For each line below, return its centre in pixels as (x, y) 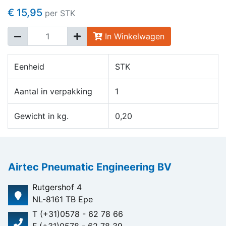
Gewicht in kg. (41, 116)
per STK (60, 13)
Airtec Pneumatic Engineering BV (90, 167)
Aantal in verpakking (53, 91)
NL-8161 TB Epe (63, 199)
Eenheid (29, 67)
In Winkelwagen (133, 36)
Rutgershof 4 (57, 187)
